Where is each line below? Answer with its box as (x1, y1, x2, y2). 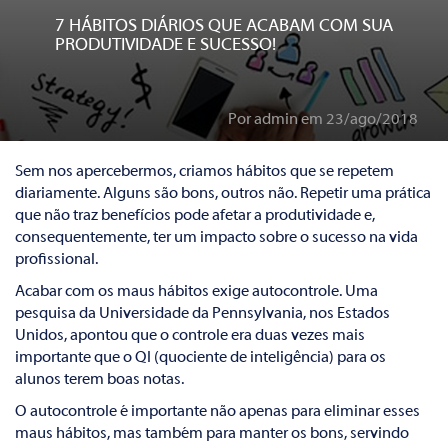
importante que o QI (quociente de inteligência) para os (15, 350, 386, 366)
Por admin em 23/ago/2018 (228, 112, 418, 128)
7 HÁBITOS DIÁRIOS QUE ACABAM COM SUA (55, 17, 393, 36)
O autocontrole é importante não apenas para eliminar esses (15, 404, 420, 420)
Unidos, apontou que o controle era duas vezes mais (15, 328, 365, 344)
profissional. (15, 252, 98, 268)
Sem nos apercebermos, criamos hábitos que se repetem (15, 164, 394, 180)
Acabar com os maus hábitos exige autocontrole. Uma (15, 284, 378, 300)
